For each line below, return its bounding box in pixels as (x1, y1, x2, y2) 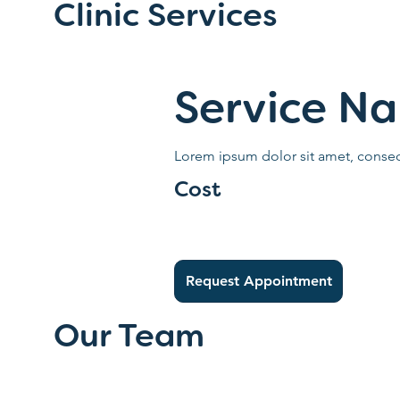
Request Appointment (185, 271, 332, 289)
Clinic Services (54, 3, 279, 33)
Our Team (54, 322, 204, 354)
